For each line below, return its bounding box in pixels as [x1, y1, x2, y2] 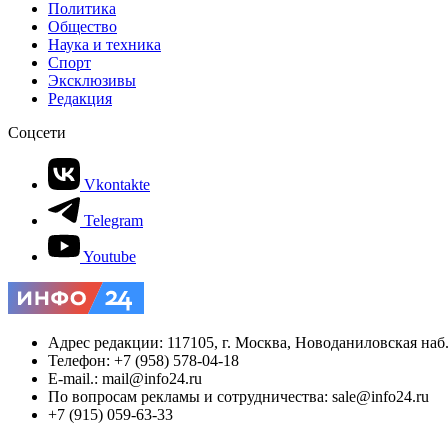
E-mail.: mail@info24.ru [48, 369, 202, 387]
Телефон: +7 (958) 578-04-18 [48, 351, 239, 369]
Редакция [48, 89, 112, 107]
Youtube [83, 247, 136, 265]
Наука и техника [48, 35, 161, 53]
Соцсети [8, 123, 66, 141]
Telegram [84, 211, 143, 229]
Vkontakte [84, 175, 150, 193]
